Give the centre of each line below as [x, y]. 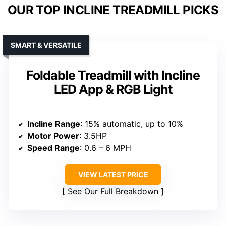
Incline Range [54, 123]
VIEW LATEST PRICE [113, 174]
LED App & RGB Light [113, 89]
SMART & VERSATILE [46, 45]
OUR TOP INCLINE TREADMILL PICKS [113, 10]
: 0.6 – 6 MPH [105, 148]
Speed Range [53, 148]
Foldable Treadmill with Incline [113, 75]
